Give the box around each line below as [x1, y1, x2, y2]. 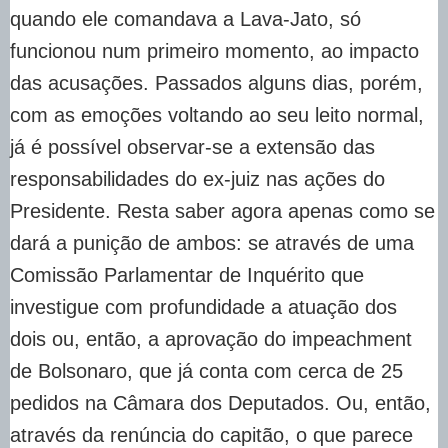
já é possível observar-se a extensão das [10, 135, 375, 158]
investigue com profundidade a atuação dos [10, 295, 397, 318]
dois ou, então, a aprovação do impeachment [10, 327, 412, 350]
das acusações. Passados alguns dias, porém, [10, 71, 423, 94]
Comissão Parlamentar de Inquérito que [10, 263, 364, 286]
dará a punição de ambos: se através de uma [10, 231, 414, 254]
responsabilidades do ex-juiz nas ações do [10, 167, 385, 190]
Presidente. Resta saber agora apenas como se [10, 199, 435, 222]
